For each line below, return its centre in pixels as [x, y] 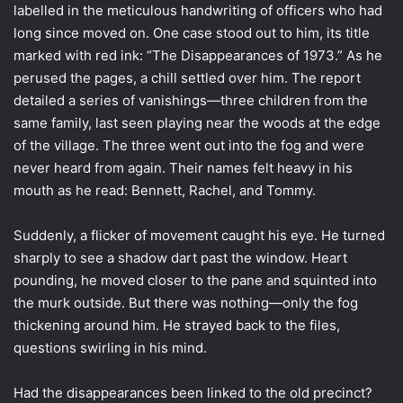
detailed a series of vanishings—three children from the [191, 100]
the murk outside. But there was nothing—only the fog [186, 302]
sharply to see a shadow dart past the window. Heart [180, 257]
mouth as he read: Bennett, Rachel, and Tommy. [165, 190]
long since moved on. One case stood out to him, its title [192, 32]
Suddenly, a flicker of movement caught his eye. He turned [199, 235]
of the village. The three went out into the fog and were [189, 145]
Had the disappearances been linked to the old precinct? [193, 392]
